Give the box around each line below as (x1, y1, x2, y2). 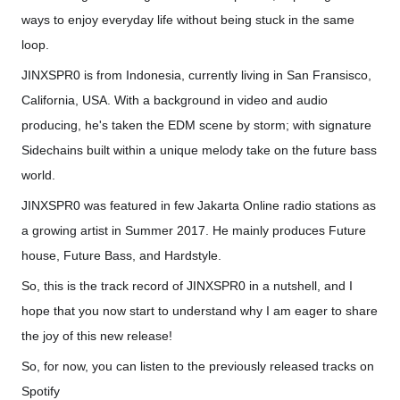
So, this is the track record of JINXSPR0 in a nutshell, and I (21, 279, 353, 294)
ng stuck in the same (237, 12, 354, 28)
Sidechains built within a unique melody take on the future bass (21, 143, 377, 158)
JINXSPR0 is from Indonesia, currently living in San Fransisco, (21, 68, 371, 83)
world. (21, 168, 55, 183)
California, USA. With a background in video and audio (21, 93, 328, 108)
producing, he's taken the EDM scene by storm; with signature (21, 118, 371, 133)
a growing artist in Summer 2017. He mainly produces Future (21, 223, 366, 238)
